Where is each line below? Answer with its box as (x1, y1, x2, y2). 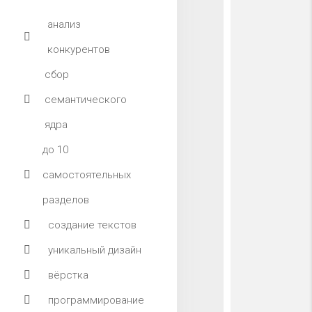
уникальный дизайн (48, 244, 142, 256)
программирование (47, 294, 144, 306)
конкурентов (47, 43, 111, 56)
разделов (42, 194, 90, 206)
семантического (44, 93, 127, 106)
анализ (47, 18, 81, 31)
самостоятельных (42, 169, 132, 181)
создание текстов (48, 219, 137, 231)
